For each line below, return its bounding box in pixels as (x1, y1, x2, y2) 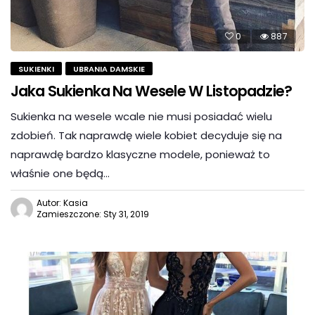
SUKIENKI (18, 63, 54, 75)
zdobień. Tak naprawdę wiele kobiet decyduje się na (11, 128, 282, 143)
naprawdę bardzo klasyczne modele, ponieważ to (11, 147, 270, 162)
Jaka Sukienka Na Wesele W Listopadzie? (11, 81, 292, 102)
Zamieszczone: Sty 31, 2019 (37, 208, 149, 221)
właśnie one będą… (11, 166, 110, 181)
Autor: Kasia (37, 197, 88, 210)
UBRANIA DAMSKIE (73, 63, 145, 75)
